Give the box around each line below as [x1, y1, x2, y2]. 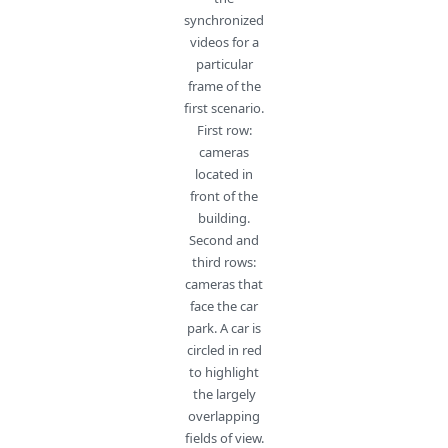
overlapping [188, 406, 260, 425]
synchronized [184, 10, 264, 29]
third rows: [192, 252, 256, 271]
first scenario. [184, 98, 264, 117]
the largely [192, 384, 256, 403]
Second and [189, 230, 259, 249]
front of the [190, 186, 258, 205]
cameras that [185, 274, 263, 293]
